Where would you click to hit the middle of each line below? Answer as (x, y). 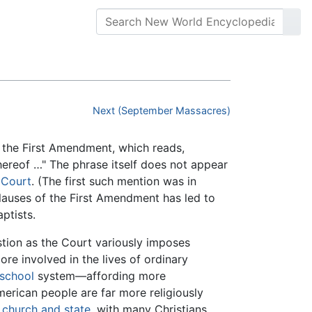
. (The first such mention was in (114, 181)
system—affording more (100, 276)
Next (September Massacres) (162, 111)
